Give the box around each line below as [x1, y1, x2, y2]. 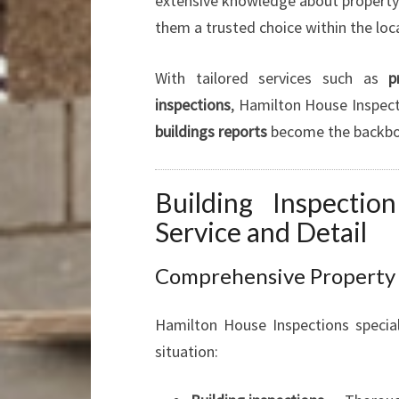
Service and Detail [155, 216, 367, 248]
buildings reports [155, 121, 267, 142]
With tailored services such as [155, 68, 389, 88]
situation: [155, 341, 218, 362]
